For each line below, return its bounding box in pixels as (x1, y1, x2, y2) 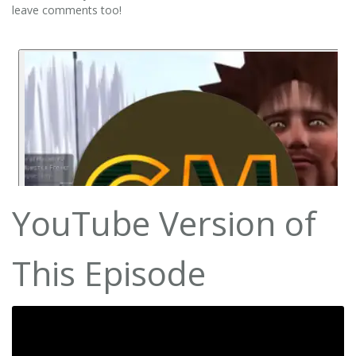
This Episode (12, 250, 206, 296)
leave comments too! (12, 2, 122, 17)
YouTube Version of (12, 199, 316, 246)
